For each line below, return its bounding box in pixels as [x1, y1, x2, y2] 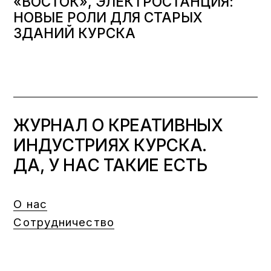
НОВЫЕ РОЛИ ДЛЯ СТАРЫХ [13, 8, 203, 25]
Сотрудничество [13, 215, 114, 229]
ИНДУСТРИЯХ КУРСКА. [13, 134, 207, 155]
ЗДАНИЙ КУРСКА [13, 24, 136, 41]
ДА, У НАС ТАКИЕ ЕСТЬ [13, 154, 207, 175]
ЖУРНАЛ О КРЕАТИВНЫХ [13, 114, 223, 135]
